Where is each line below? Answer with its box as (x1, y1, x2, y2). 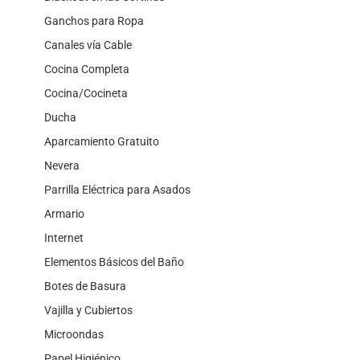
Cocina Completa (44, 63, 129, 76)
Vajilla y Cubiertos (44, 304, 133, 317)
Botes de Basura (44, 280, 126, 292)
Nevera (44, 159, 80, 172)
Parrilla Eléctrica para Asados (44, 183, 190, 196)
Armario (44, 207, 84, 220)
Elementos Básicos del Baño (44, 256, 184, 268)
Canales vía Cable (44, 39, 132, 51)
